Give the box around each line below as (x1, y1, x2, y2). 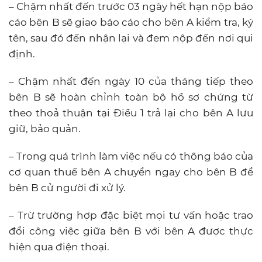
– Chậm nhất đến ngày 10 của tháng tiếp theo (9, 75, 253, 87)
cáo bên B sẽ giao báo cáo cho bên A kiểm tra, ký (9, 16, 253, 28)
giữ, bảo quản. (9, 122, 81, 135)
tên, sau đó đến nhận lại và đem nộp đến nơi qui (9, 32, 253, 44)
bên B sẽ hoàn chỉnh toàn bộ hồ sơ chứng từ (9, 91, 253, 103)
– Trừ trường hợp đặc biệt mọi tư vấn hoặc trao (9, 209, 253, 221)
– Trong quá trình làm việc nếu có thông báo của (9, 150, 253, 162)
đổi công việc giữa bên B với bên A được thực (9, 225, 253, 237)
